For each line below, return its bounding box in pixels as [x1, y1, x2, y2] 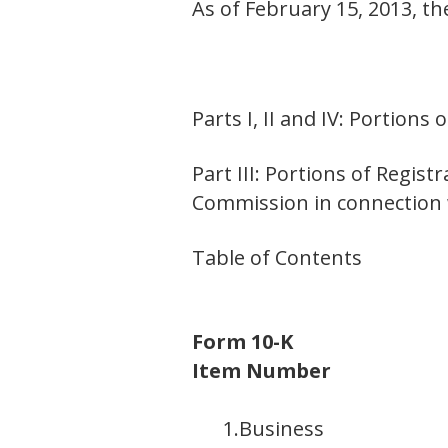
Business [239, 415, 324, 443]
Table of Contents [192, 244, 362, 272]
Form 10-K [192, 328, 293, 356]
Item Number [192, 357, 331, 385]
